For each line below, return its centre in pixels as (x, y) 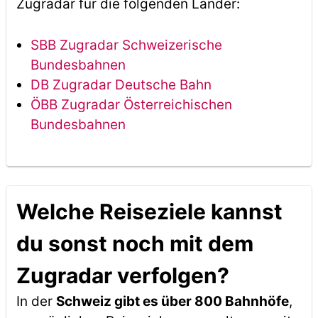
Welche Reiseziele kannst (149, 212)
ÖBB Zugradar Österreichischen (131, 105)
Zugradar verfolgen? (122, 275)
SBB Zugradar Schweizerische (126, 45)
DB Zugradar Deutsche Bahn (121, 85)
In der (36, 301)
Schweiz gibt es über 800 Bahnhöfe (172, 301)
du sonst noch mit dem (135, 243)
